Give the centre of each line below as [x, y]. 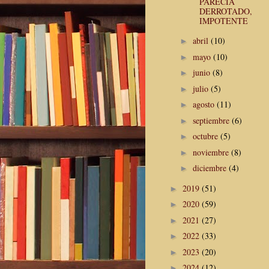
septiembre [212, 120]
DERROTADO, [225, 11]
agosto [204, 104]
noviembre [212, 152]
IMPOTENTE [223, 20]
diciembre [210, 168]
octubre [206, 136]
